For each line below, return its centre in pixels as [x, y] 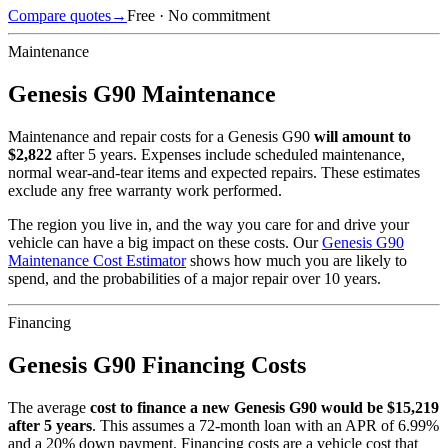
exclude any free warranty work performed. [145, 190]
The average [47, 407]
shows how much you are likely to [298, 260]
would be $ [356, 407]
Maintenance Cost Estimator [97, 260]
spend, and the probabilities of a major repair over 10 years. [194, 278]
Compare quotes [59, 16]
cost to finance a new [162, 407]
